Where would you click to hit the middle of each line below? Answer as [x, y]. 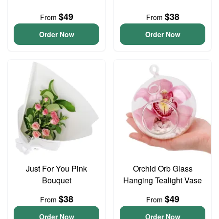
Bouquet [56, 180]
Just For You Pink [56, 168]
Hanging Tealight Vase [163, 180]
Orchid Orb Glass [163, 168]
